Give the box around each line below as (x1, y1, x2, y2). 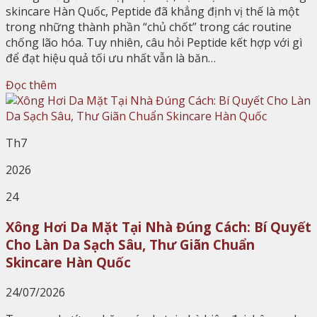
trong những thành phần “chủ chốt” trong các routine (6, 19, 292, 35)
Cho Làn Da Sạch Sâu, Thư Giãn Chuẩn (6, 235, 255, 253)
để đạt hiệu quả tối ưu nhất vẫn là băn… (6, 50, 216, 67)
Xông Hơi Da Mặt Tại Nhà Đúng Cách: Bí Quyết (6, 217, 311, 236)
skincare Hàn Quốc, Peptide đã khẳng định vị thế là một (6, 4, 299, 20)
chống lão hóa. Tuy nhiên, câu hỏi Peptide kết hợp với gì (6, 35, 302, 51)
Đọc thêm (6, 77, 57, 93)
